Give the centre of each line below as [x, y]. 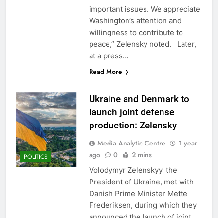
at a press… [109, 55]
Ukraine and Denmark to [139, 99]
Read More [105, 71]
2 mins [142, 154]
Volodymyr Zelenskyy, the [133, 170]
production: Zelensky [133, 125]
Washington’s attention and [135, 20]
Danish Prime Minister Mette [138, 193]
